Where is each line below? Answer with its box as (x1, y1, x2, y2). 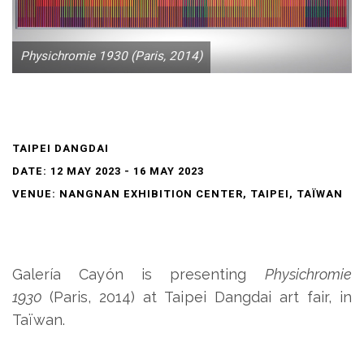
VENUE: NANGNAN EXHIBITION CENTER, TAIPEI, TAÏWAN (12, 185, 343, 201)
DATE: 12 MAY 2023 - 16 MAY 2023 (12, 162, 204, 179)
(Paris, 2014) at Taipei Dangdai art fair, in (50, 288, 352, 305)
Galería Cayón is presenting (12, 265, 265, 283)
